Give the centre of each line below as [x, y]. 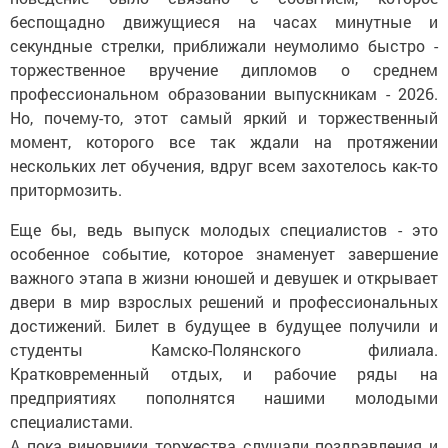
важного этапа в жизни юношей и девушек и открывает [224, 277]
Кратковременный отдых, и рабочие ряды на [224, 373]
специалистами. [71, 421]
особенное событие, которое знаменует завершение [224, 253]
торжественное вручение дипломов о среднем [224, 69]
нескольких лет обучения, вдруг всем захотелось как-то [224, 165]
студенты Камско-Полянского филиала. [224, 349]
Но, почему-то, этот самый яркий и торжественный [224, 117]
